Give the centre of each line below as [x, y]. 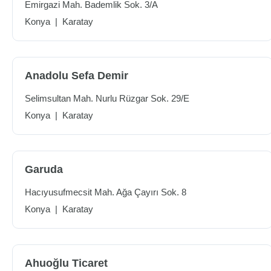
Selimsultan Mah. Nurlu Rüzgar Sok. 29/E [107, 98]
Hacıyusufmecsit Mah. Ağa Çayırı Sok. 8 [106, 192]
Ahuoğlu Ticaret [66, 263]
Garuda [44, 169]
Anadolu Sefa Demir [77, 76]
